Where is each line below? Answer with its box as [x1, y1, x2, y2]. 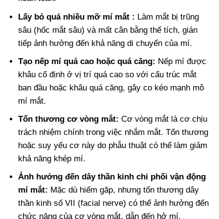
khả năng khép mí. [18, 153, 86, 163]
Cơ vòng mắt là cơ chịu [119, 114, 208, 124]
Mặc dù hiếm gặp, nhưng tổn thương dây [48, 185, 199, 195]
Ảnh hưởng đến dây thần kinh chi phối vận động [18, 172, 206, 182]
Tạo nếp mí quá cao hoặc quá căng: [18, 56, 156, 66]
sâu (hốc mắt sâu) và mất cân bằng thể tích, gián [18, 25, 198, 35]
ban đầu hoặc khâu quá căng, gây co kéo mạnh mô [18, 83, 204, 92]
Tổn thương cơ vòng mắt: [18, 114, 119, 124]
